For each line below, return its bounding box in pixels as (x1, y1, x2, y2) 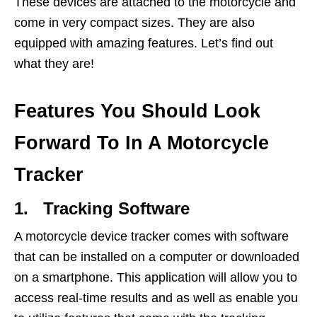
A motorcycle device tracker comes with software (14, 229, 289, 244)
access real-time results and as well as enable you (14, 291, 298, 306)
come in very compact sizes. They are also (14, 16, 255, 30)
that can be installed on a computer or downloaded (14, 250, 299, 265)
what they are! (14, 57, 94, 71)
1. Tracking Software (14, 199, 190, 219)
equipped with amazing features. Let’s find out (14, 36, 273, 51)
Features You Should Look (14, 100, 260, 122)
